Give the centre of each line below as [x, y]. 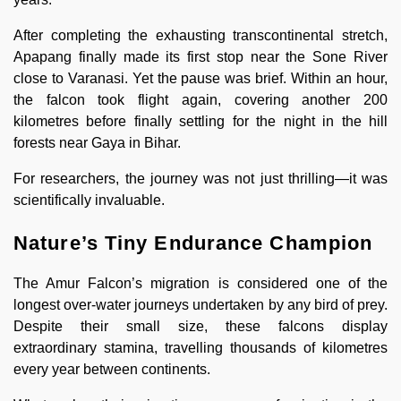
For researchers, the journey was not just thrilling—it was [200, 178]
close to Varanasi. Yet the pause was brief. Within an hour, [200, 78]
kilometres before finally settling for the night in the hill [200, 121]
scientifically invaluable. [89, 200]
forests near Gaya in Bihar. [97, 142]
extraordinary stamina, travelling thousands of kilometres [200, 347]
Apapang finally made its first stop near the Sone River [200, 56]
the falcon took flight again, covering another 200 [200, 99]
